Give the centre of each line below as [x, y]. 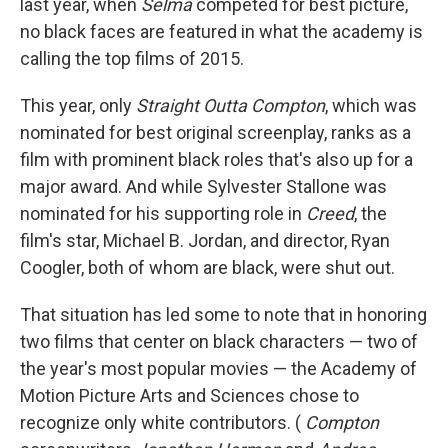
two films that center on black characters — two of [219, 341]
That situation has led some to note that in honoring [223, 314]
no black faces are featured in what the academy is [221, 31]
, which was [371, 105]
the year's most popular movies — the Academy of [218, 368]
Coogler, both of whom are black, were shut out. [207, 267]
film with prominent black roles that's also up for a [216, 159]
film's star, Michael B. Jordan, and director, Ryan [205, 240]
